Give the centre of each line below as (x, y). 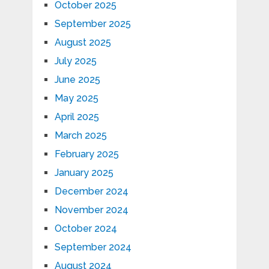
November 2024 (91, 210)
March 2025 (80, 136)
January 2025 (84, 173)
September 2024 (93, 247)
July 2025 (75, 61)
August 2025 (83, 43)
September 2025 (92, 24)
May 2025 (76, 98)
